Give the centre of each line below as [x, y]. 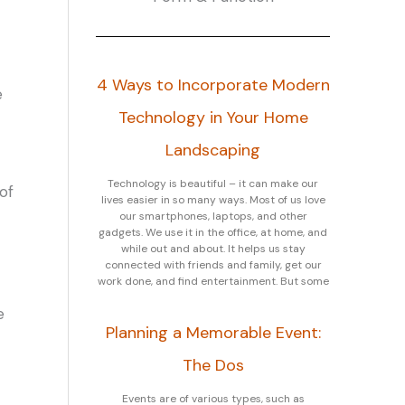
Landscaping [213, 150]
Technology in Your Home [213, 118]
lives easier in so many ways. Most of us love [213, 200]
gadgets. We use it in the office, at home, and [213, 232]
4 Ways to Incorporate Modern [213, 85]
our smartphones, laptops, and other [213, 216]
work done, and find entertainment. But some [213, 281]
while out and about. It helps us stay [213, 249]
